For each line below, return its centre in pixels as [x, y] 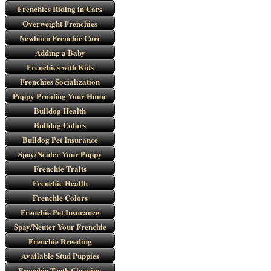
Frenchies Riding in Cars [60, 9]
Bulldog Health [60, 110]
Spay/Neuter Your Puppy [60, 154]
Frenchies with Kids [60, 67]
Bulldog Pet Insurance [60, 139]
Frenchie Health [60, 183]
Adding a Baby [60, 52]
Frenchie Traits [60, 168]
